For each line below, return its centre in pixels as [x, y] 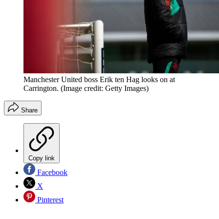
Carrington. [41, 88]
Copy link [42, 158]
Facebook [51, 172]
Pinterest [49, 199]
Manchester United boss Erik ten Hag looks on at [99, 79]
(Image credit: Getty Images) [105, 88]
